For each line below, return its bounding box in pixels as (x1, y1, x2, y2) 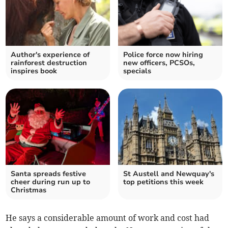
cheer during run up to (11, 177, 91, 187)
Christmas (11, 185, 47, 195)
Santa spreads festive (11, 169, 87, 179)
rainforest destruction (11, 58, 88, 68)
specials (123, 66, 151, 76)
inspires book (11, 66, 58, 76)
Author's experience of (11, 50, 90, 60)
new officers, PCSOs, (123, 58, 195, 68)
